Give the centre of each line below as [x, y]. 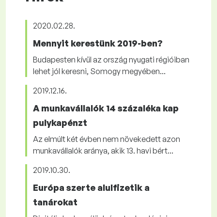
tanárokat [55, 202]
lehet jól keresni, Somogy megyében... [99, 71]
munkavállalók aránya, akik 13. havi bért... [103, 151]
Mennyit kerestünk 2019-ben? [98, 43]
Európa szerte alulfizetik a [91, 187]
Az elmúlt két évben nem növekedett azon [107, 139]
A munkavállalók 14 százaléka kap [106, 108]
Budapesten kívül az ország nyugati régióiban [111, 60]
